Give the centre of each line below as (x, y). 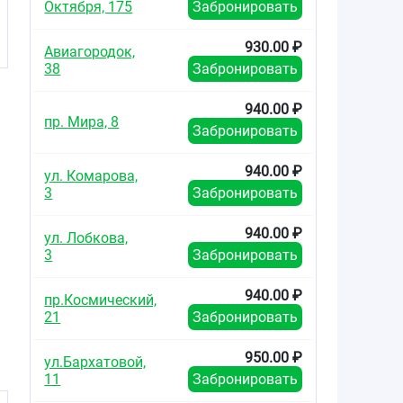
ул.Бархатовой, (95, 362)
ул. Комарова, (91, 175)
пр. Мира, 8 (82, 122)
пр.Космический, (101, 300)
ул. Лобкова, (86, 237)
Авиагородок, (90, 51)
